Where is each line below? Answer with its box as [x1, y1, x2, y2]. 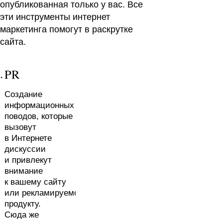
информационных [4, 100, 74, 110]
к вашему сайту [4, 177, 66, 187]
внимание [4, 166, 43, 176]
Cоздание [4, 89, 42, 99]
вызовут [4, 122, 36, 132]
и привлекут [4, 155, 52, 165]
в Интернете [4, 133, 52, 143]
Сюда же [4, 210, 39, 220]
